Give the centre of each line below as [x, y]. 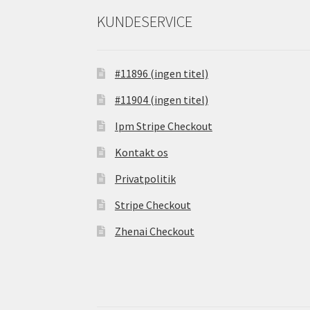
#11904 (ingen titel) [161, 100]
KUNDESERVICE [145, 21]
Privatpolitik [145, 179]
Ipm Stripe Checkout [163, 126]
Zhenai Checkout [154, 231]
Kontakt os [141, 153]
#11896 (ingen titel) [161, 74]
